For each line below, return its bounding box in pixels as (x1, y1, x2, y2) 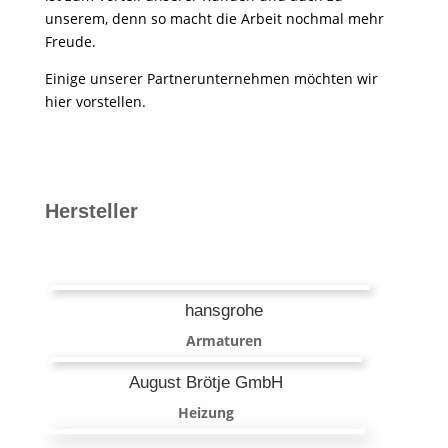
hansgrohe (184, 300, 263, 320)
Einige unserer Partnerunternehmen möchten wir (44, 68, 378, 88)
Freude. (44, 31, 96, 51)
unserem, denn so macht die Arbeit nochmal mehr (44, 8, 384, 28)
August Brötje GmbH (129, 372, 284, 392)
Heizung (178, 402, 235, 422)
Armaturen (185, 330, 262, 350)
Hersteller (44, 199, 138, 222)
